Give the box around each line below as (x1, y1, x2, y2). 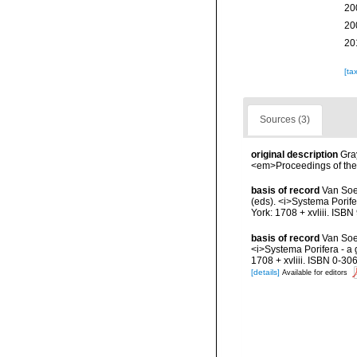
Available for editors (282, 269, 347, 277)
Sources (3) (260, 114, 310, 126)
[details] (251, 268, 280, 277)
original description (251, 149, 338, 161)
